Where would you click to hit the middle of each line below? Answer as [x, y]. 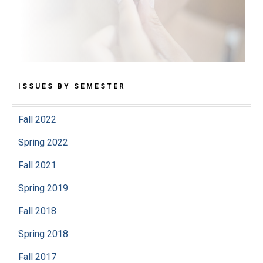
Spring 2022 [43, 143]
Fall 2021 [37, 166]
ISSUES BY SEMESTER [72, 87]
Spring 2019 [43, 188]
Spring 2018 [43, 234]
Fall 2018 [37, 211]
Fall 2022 [37, 120]
